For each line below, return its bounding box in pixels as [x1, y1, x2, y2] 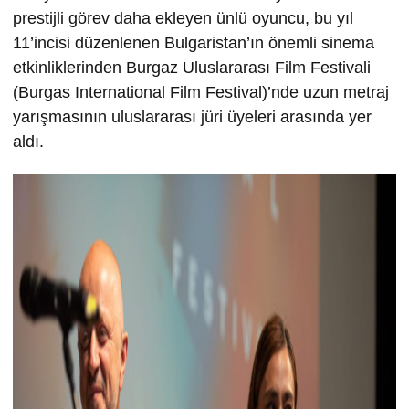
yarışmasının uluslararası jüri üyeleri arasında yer [13, 107, 372, 126]
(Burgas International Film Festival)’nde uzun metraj [13, 82, 389, 101]
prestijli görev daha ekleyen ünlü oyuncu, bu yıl [13, 8, 353, 27]
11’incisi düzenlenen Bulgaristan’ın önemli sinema [13, 33, 374, 52]
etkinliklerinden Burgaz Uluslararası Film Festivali [13, 58, 371, 77]
